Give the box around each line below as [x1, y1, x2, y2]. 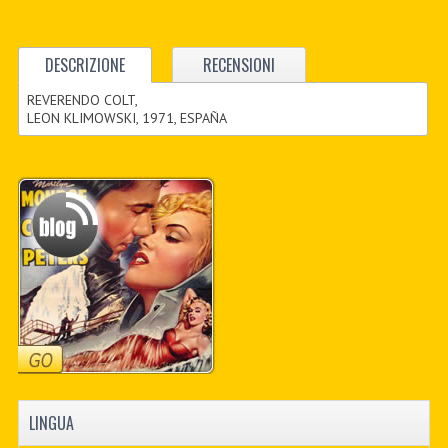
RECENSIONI [202, 52, 275, 77]
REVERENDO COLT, [27, 90, 139, 109]
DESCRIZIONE [44, 52, 125, 77]
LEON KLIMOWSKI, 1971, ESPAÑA [27, 108, 228, 127]
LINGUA [28, 411, 74, 436]
